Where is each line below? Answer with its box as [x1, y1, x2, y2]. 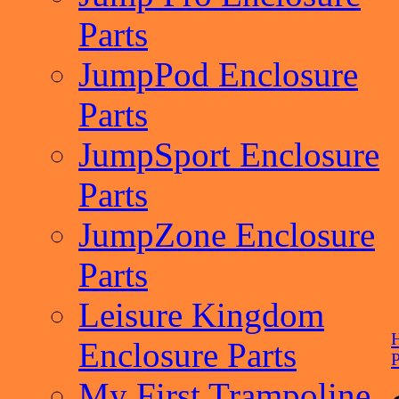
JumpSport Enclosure [78, 135, 379, 174]
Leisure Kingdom [78, 296, 324, 334]
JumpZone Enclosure [78, 216, 375, 254]
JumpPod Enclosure [78, 55, 358, 94]
